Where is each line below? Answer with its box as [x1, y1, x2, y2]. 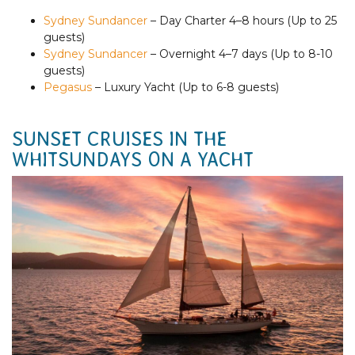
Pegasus [44, 79, 92, 94]
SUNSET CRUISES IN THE [12, 128, 227, 150]
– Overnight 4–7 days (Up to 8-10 [147, 46, 333, 61]
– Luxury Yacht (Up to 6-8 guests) [92, 79, 279, 94]
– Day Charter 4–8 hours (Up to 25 [147, 13, 337, 28]
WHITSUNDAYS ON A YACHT [12, 148, 254, 170]
